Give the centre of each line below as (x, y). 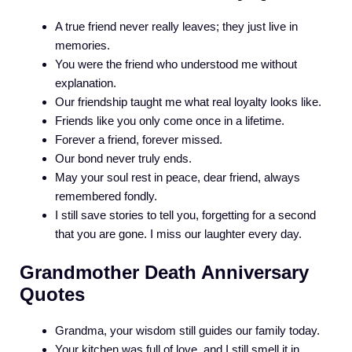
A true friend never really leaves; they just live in (176, 27)
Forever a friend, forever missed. (139, 140)
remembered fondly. (106, 196)
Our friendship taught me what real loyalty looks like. (188, 102)
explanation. (86, 83)
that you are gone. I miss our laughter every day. (178, 234)
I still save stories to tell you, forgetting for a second (185, 215)
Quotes (52, 294)
